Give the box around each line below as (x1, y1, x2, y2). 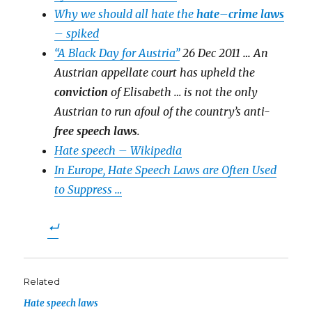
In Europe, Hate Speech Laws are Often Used (54, 163, 277, 177)
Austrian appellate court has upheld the (54, 65, 256, 79)
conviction (54, 85, 109, 99)
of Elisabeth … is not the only (108, 85, 258, 99)
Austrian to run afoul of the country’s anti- (54, 104, 271, 118)
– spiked (54, 26, 100, 40)
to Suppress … (54, 182, 123, 196)
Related (24, 276, 61, 287)
